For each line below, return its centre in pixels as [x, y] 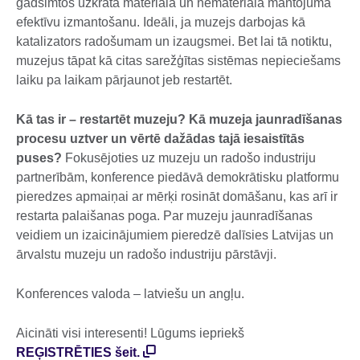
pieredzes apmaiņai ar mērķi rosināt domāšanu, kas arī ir [177, 197]
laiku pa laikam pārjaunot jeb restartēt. [126, 80]
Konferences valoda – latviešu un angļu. [130, 294]
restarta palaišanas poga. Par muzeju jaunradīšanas [164, 216]
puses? [39, 158]
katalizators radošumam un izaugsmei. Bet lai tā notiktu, [174, 42]
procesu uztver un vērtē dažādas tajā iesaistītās [160, 139]
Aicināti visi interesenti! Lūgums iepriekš [130, 333]
